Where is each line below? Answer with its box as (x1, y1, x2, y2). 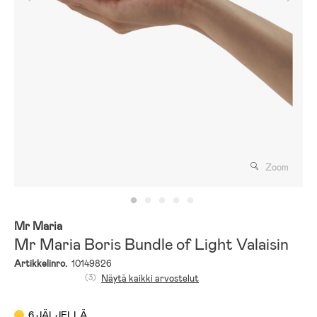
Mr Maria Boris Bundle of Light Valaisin (14, 234, 289, 255)
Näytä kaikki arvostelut (101, 272, 199, 284)
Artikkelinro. (14, 257, 67, 270)
